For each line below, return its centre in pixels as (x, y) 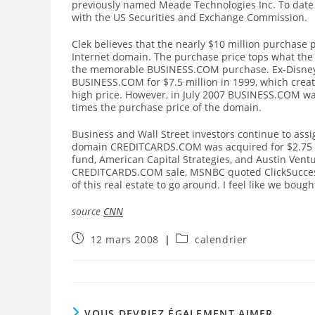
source (88, 211)
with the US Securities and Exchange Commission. (189, 17)
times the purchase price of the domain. (167, 107)
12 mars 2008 (124, 239)
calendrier (221, 239)
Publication (100, 238)
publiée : (94, 251)
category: (199, 251)
